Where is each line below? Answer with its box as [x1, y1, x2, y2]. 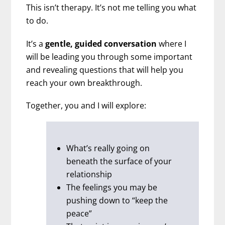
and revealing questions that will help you [26, 64, 184, 75]
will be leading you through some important [26, 51, 193, 62]
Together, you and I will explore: [26, 99, 147, 111]
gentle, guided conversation [43, 38, 159, 49]
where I [159, 38, 187, 49]
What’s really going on [66, 143, 150, 154]
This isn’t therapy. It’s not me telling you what [26, 2, 197, 14]
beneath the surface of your [66, 156, 172, 167]
